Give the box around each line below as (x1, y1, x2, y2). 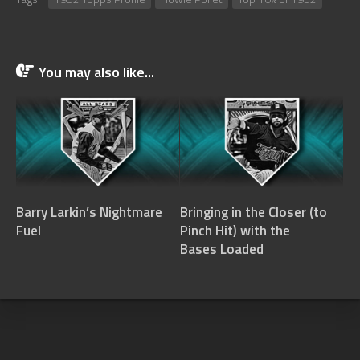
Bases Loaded (180, 239, 264, 260)
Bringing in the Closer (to (180, 202, 327, 223)
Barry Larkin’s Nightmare (16, 202, 162, 223)
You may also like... (39, 61, 154, 84)
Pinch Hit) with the (180, 220, 290, 242)
